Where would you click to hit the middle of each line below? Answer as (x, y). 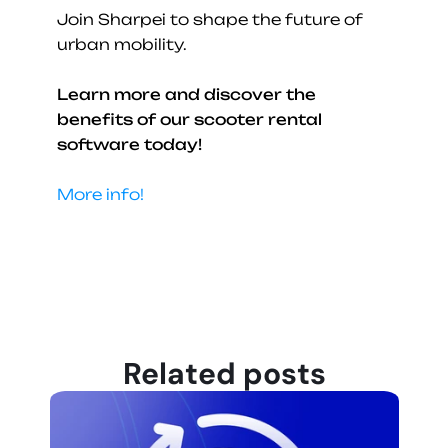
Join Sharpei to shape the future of (209, 20)
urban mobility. (121, 45)
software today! (129, 145)
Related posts (224, 374)
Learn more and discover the (186, 95)
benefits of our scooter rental (189, 120)
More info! (100, 195)
